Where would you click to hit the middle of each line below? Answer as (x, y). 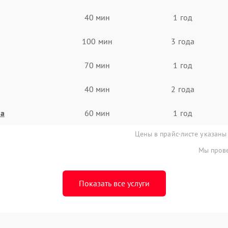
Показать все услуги (114, 183)
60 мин (97, 113)
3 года (183, 41)
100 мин (97, 41)
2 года (183, 89)
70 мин (97, 65)
